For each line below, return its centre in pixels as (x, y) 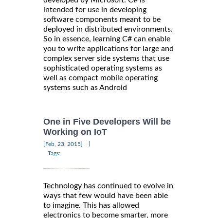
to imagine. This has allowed (91, 206)
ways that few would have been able (106, 196)
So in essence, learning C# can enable (107, 39)
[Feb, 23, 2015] (63, 144)
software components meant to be (102, 19)
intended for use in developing (95, 9)
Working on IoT (75, 132)
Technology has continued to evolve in (108, 186)
